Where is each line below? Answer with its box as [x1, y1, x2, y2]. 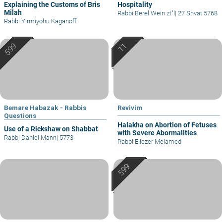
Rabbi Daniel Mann [4, 133, 56, 141]
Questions [4, 111, 36, 119]
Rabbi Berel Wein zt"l [117, 9, 175, 17]
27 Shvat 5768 [176, 9, 218, 17]
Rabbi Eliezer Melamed [117, 137, 181, 145]
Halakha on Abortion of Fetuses [117, 120, 217, 129]
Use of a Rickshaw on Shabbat [4, 124, 98, 133]
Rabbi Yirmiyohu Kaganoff [4, 17, 76, 25]
